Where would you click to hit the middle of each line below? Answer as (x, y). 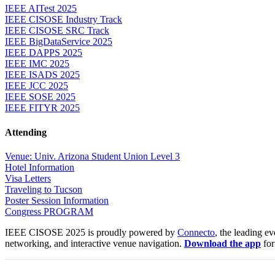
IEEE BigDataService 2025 (59, 42)
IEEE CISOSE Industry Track (64, 20)
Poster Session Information (57, 200)
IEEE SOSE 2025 (40, 97)
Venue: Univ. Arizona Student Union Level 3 (92, 156)
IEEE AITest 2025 (41, 9)
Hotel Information (40, 167)
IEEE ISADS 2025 (42, 75)
